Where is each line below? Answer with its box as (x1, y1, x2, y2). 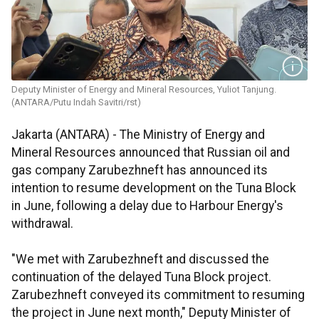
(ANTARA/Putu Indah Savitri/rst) (11, 97, 141, 108)
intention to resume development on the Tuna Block (11, 181, 296, 196)
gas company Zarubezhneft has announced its (11, 163, 268, 178)
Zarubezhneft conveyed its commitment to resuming (11, 288, 305, 303)
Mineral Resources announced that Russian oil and (11, 145, 290, 160)
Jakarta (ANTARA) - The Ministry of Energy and (11, 127, 265, 142)
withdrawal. (11, 216, 73, 231)
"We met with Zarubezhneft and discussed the (11, 252, 269, 267)
